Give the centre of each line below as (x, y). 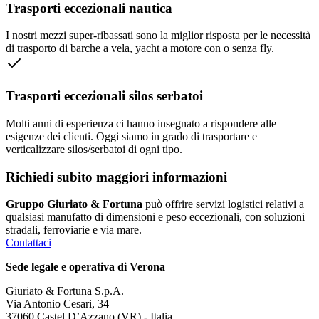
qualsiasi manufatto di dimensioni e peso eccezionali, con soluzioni (155, 217)
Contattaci (28, 243)
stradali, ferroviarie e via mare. (74, 230)
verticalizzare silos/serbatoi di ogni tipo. (94, 149)
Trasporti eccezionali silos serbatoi (104, 96)
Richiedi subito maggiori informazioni (116, 177)
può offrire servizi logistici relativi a (223, 204)
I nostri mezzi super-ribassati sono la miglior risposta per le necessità (158, 36)
